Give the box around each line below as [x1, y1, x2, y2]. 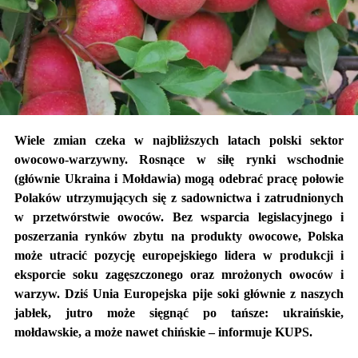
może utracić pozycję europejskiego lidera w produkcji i [14, 248, 344, 262]
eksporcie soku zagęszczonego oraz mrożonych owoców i [14, 267, 344, 281]
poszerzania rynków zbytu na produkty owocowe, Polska [14, 229, 344, 243]
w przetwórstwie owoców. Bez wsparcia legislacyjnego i [14, 209, 344, 224]
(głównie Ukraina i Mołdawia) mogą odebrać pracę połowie [14, 171, 344, 185]
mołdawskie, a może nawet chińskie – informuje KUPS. [14, 324, 312, 339]
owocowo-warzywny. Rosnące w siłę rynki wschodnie [14, 152, 344, 166]
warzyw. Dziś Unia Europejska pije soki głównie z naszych [14, 286, 344, 300]
